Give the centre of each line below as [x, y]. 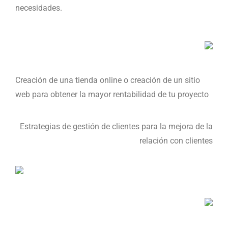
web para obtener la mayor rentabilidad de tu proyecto [112, 94]
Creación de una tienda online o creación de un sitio [108, 80]
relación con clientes [176, 141]
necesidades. [39, 8]
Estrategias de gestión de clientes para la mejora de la [116, 126]
